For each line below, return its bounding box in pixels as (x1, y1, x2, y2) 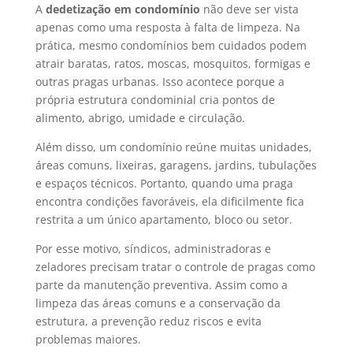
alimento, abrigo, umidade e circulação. (35, 110, 245, 125)
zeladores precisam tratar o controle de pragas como (35, 258, 315, 274)
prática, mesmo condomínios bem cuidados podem (35, 37, 307, 53)
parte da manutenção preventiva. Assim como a (35, 277, 288, 292)
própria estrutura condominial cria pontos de (35, 91, 275, 107)
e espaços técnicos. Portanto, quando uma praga (35, 175, 293, 191)
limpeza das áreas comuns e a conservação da (35, 295, 281, 310)
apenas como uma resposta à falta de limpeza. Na (35, 19, 300, 35)
